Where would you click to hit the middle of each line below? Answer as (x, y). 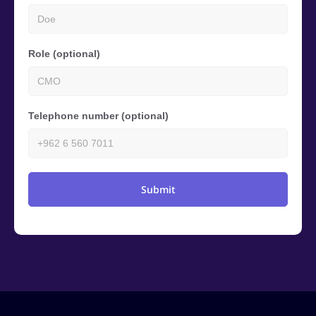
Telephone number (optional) (101, 116)
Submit (158, 189)
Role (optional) (68, 54)
